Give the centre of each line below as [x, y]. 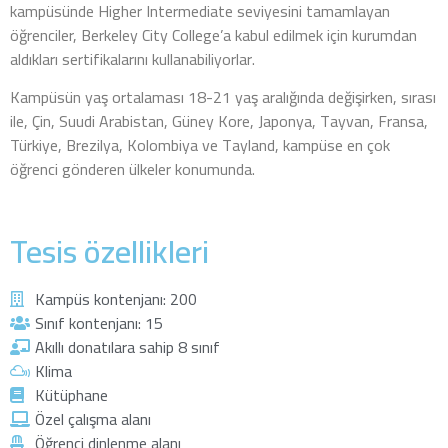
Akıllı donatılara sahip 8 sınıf [127, 347]
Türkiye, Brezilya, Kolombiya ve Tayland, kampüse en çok [200, 145]
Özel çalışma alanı [93, 419]
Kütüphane [71, 395]
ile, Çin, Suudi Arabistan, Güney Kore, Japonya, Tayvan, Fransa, [219, 121]
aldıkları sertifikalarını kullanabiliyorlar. [132, 58]
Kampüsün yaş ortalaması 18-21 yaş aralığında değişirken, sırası [223, 97]
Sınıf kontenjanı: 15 [99, 323]
